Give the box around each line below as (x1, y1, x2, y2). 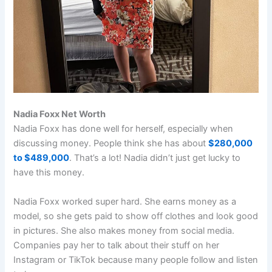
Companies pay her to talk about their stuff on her (13, 239, 220, 251)
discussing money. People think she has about (13, 138, 209, 149)
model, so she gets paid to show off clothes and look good (13, 210, 259, 222)
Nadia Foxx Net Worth (13, 109, 106, 120)
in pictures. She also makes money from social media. (13, 225, 235, 236)
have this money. (13, 167, 87, 178)
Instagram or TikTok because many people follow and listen (13, 254, 259, 265)
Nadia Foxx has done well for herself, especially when (13, 123, 234, 135)
